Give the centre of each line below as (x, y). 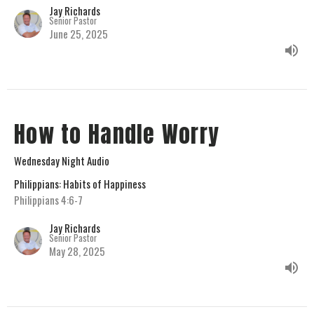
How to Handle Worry (117, 135)
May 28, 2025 (77, 251)
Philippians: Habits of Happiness (80, 184)
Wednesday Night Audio (62, 161)
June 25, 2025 (78, 34)
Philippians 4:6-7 (48, 200)
